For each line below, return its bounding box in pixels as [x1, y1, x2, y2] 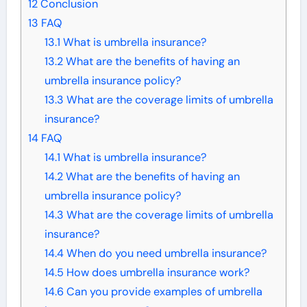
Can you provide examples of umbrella [63, 284, 262, 299]
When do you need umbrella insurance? [63, 246, 267, 261]
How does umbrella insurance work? [63, 265, 249, 280]
